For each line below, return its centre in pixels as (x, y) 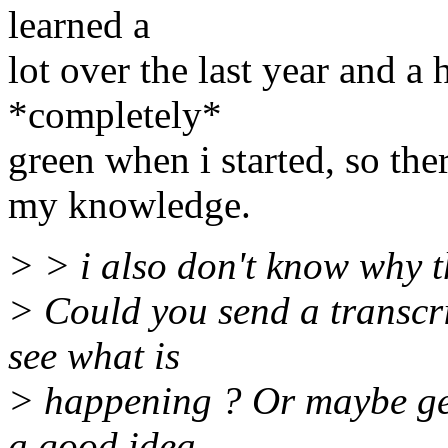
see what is (94, 356)
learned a (79, 25)
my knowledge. (129, 205)
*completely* (115, 115)
